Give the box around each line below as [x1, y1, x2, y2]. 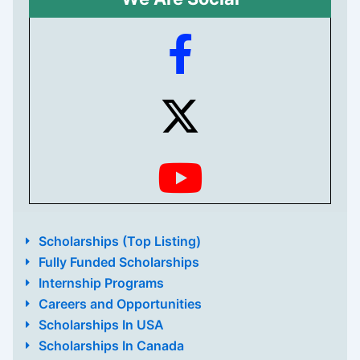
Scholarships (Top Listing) [39, 232, 202, 249]
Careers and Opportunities [39, 295, 202, 312]
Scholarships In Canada [39, 337, 185, 354]
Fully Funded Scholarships [39, 253, 200, 270]
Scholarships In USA [39, 316, 165, 333]
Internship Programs [39, 274, 165, 291]
